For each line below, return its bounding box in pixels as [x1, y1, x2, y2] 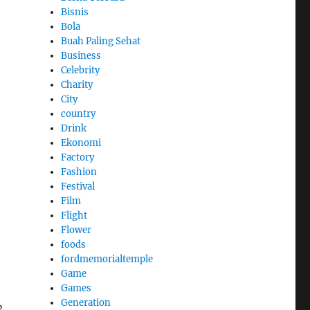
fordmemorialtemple [61, 253, 154, 266]
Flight [61, 210, 88, 222]
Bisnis [61, 6, 89, 19]
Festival [61, 181, 95, 193]
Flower [61, 224, 92, 237]
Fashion [61, 166, 98, 179]
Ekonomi [61, 137, 102, 149]
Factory [61, 152, 95, 164]
